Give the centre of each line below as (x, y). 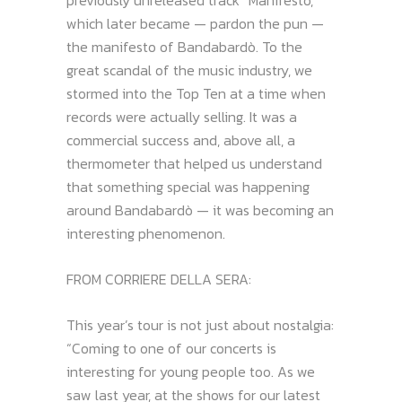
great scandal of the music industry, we (189, 70)
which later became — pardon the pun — (195, 23)
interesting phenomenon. (146, 233)
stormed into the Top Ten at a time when (196, 93)
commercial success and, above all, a (181, 140)
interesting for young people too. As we (191, 371)
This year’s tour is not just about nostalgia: (200, 325)
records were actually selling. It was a (182, 117)
